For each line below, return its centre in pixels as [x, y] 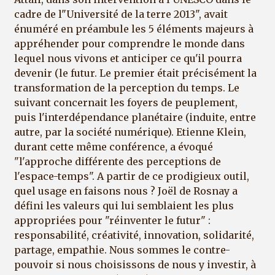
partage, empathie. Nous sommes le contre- [122, 250]
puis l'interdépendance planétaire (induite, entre [135, 117]
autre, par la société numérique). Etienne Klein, [130, 132]
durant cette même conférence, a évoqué [114, 146]
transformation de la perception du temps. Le [127, 87]
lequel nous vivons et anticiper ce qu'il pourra [128, 58]
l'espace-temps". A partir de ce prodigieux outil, [132, 176]
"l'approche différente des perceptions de [118, 161]
